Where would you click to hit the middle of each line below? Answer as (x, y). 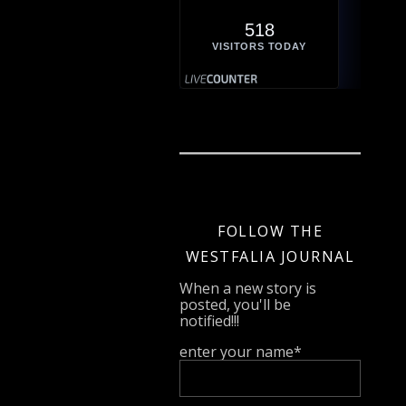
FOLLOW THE (270, 231)
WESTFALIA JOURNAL (270, 256)
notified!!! (209, 320)
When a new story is (248, 288)
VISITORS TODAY (259, 46)
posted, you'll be (235, 304)
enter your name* (241, 351)
